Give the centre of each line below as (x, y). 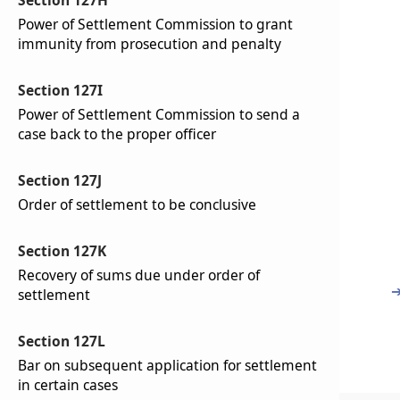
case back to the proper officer (117, 134)
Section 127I (60, 90)
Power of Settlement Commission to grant (155, 24)
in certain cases (68, 385)
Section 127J (60, 180)
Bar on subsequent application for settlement (167, 365)
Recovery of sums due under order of (139, 275)
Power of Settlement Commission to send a (159, 114)
